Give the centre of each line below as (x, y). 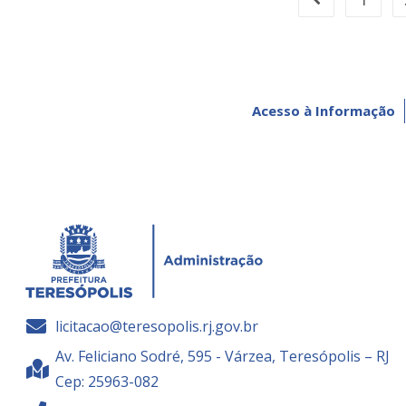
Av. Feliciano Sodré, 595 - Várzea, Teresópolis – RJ (223, 357)
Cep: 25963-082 (107, 382)
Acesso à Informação (324, 110)
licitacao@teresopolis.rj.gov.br (157, 327)
